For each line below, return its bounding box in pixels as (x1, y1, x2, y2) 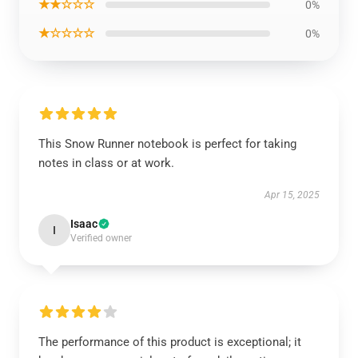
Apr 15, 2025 (265, 189, 320, 201)
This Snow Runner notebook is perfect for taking (38, 137, 296, 151)
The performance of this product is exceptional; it (38, 335, 301, 349)
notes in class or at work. (38, 156, 174, 170)
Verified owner (70, 233, 132, 244)
